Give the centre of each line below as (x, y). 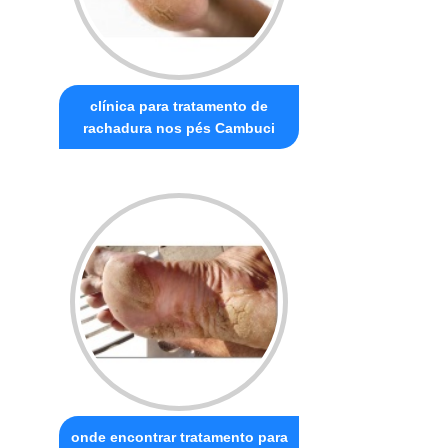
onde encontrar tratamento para (179, 437)
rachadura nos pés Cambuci (179, 128)
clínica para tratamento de (179, 106)
